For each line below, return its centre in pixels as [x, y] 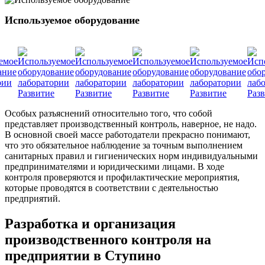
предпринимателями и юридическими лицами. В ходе [114, 166]
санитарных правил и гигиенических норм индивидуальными [131, 156]
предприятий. [33, 198]
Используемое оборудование [72, 20]
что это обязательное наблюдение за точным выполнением [124, 145]
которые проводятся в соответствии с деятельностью [112, 188]
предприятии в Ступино [83, 255]
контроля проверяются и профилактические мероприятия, [122, 177]
